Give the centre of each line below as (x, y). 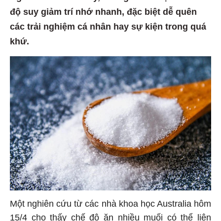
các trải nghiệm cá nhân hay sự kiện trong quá (108, 25)
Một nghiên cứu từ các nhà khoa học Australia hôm (110, 203)
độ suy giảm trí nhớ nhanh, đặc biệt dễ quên (103, 11)
